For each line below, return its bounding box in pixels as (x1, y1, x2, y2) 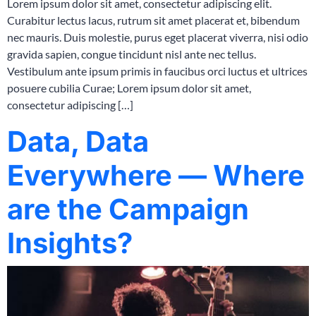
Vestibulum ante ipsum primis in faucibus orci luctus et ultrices (7, 64, 308, 78)
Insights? (7, 226, 133, 261)
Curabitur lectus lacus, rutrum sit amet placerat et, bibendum (7, 13, 300, 28)
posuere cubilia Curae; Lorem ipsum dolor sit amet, (7, 81, 251, 95)
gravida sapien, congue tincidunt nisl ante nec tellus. (7, 47, 256, 61)
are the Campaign (7, 192, 249, 227)
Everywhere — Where (7, 158, 305, 193)
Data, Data (7, 124, 149, 159)
